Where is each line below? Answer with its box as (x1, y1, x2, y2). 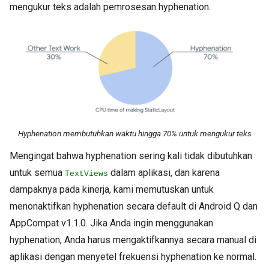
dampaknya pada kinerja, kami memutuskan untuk (10, 183, 214, 195)
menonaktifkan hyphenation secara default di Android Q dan (10, 200, 258, 212)
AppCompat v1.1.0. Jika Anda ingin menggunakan (10, 217, 213, 229)
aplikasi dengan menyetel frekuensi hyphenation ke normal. (10, 250, 256, 262)
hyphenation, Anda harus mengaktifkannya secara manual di (10, 234, 256, 246)
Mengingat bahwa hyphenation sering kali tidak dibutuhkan (10, 150, 252, 162)
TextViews (65, 169, 108, 178)
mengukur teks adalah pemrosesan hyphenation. (10, 1, 211, 13)
